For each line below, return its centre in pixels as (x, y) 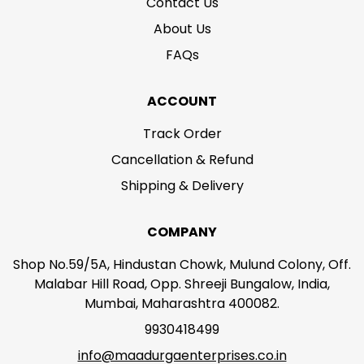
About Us (182, 29)
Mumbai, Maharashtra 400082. (182, 303)
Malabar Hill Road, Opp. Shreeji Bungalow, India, (182, 284)
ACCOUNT (182, 101)
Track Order (182, 134)
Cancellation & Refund (182, 160)
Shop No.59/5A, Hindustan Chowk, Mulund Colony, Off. (182, 264)
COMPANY (182, 232)
